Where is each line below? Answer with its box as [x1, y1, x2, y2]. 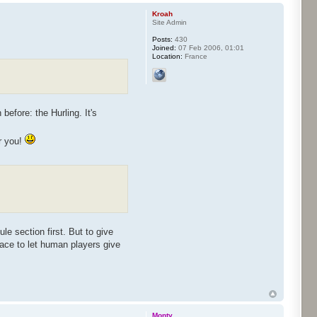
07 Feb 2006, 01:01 [175, 44, 244, 52]
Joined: [151, 44, 176, 52]
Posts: [151, 35, 173, 44]
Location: [151, 52, 183, 61]
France [182, 52, 207, 61]
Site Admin [151, 18, 187, 27]
